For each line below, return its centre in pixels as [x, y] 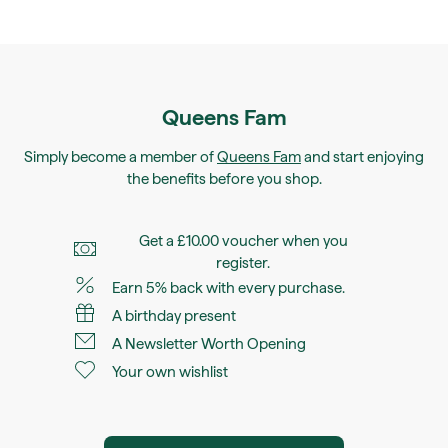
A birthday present [174, 315]
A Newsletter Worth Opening [209, 343]
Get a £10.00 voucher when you [243, 240]
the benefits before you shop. [224, 178]
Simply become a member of [120, 156]
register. [243, 262]
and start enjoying [362, 156]
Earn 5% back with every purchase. [228, 287]
